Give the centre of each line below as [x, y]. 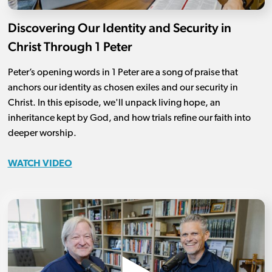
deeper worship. [42, 134]
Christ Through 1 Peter [70, 46]
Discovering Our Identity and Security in [119, 28]
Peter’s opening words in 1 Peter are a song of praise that [123, 73]
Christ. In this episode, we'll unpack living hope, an [114, 103]
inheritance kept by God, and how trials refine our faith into [129, 118]
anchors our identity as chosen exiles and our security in [123, 88]
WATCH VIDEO [40, 164]
